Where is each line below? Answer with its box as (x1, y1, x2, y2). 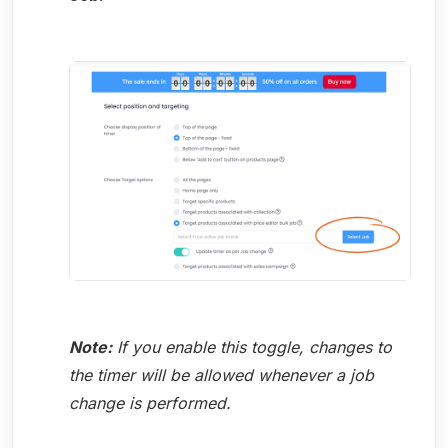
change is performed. (69, 392, 231, 413)
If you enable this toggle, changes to (112, 336, 392, 357)
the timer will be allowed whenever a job (69, 364, 374, 385)
